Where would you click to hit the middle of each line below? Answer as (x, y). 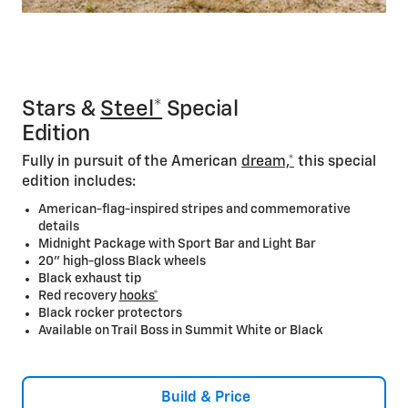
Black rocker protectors (111, 314)
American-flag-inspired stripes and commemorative (194, 210)
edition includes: (79, 183)
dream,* (268, 163)
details (60, 227)
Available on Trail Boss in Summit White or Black (182, 331)
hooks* (138, 296)
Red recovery (78, 296)
